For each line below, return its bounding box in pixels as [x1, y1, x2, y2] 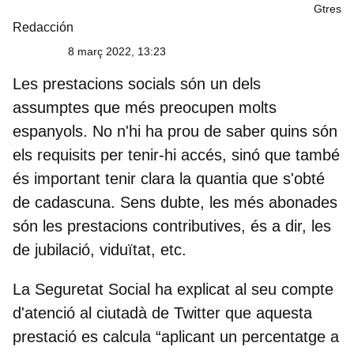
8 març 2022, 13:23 [68, 44, 166, 58]
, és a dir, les [241, 217, 331, 235]
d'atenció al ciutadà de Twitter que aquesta [13, 303, 312, 322]
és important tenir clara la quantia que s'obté [13, 169, 325, 187]
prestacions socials [43, 74, 175, 92]
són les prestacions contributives [13, 217, 241, 235]
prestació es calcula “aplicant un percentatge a [13, 327, 339, 345]
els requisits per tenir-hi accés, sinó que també [13, 145, 340, 164]
